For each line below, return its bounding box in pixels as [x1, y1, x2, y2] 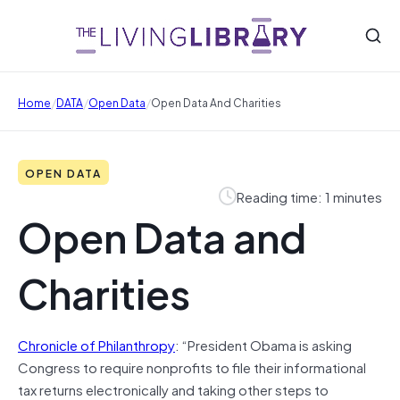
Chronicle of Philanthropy [18, 333, 175, 355]
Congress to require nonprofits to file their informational [18, 355, 366, 378]
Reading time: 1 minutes [237, 185, 382, 207]
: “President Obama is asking [175, 333, 352, 355]
